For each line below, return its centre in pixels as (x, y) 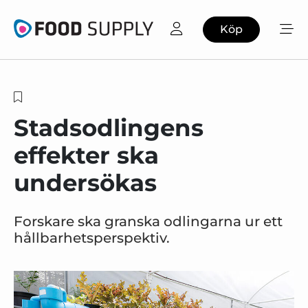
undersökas (85, 183)
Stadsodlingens (109, 128)
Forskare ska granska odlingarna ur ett (148, 221)
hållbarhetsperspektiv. (92, 238)
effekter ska (86, 155)
